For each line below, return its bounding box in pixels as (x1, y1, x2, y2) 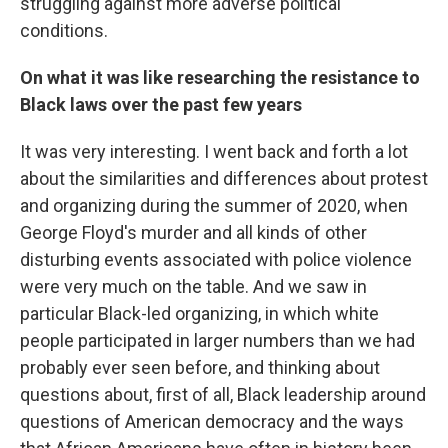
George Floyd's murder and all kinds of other (20, 221, 367, 243)
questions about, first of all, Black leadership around (20, 383, 426, 405)
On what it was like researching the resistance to (20, 66, 420, 88)
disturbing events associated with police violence (20, 248, 412, 270)
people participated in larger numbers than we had (20, 329, 415, 351)
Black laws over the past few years (20, 93, 302, 115)
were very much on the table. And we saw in (20, 275, 367, 297)
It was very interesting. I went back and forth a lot (20, 140, 408, 162)
